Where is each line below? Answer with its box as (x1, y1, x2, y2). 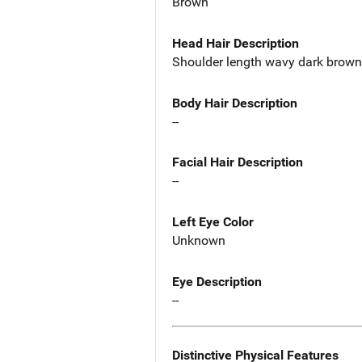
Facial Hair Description (172, 154, 303, 170)
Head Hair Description (172, 35, 299, 51)
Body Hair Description (172, 95, 297, 111)
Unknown (172, 233, 225, 249)
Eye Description (172, 274, 262, 290)
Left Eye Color (172, 214, 254, 230)
